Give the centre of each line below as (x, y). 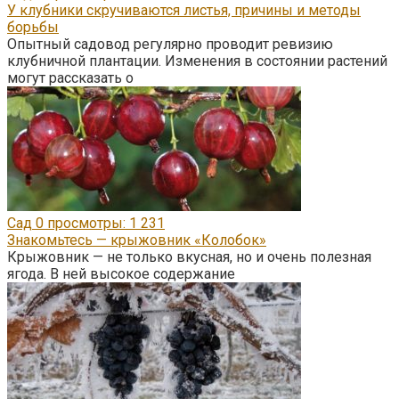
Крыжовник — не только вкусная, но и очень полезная (189, 257)
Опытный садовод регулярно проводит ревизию (170, 45)
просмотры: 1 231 (104, 224)
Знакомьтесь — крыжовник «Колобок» (137, 240)
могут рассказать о (70, 78)
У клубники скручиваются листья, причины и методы (184, 11)
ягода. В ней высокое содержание (121, 274)
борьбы (33, 28)
